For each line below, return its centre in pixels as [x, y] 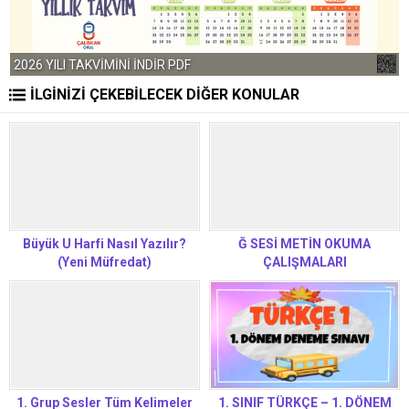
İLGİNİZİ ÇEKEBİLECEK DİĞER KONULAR [165, 94]
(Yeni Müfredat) [105, 262]
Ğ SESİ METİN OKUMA [304, 244]
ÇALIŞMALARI [304, 262]
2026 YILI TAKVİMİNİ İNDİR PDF [102, 65]
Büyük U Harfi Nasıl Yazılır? [105, 244]
